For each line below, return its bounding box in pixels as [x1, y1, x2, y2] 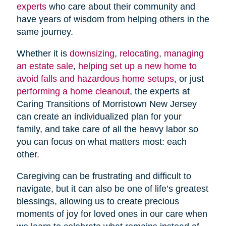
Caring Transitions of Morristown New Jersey [16, 98, 197, 109]
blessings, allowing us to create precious [16, 196, 179, 206]
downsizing [69, 48, 115, 59]
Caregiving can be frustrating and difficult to [16, 171, 191, 181]
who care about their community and [46, 1, 195, 12]
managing [163, 48, 204, 59]
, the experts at [129, 86, 190, 96]
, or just [174, 73, 204, 84]
